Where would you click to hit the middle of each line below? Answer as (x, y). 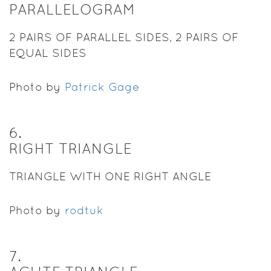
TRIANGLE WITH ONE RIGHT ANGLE (110, 176)
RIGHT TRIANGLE (70, 148)
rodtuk (84, 210)
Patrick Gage (102, 87)
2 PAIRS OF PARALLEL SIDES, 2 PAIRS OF (124, 37)
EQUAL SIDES (48, 53)
